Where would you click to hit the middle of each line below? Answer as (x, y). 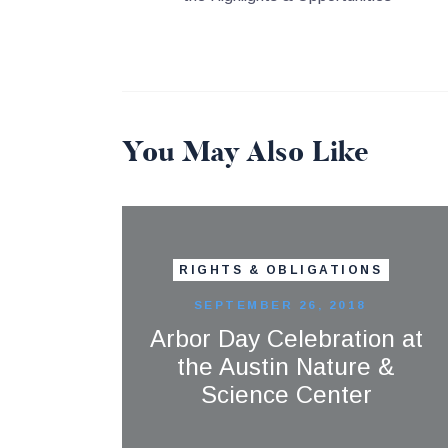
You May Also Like (245, 151)
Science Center (286, 394)
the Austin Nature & (286, 366)
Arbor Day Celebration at (286, 338)
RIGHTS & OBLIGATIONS (281, 270)
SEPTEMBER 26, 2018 (280, 304)
